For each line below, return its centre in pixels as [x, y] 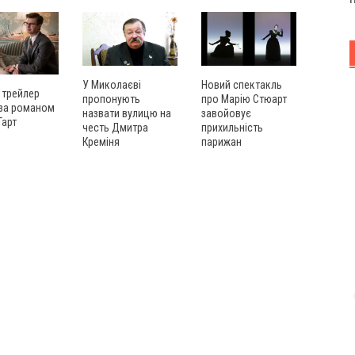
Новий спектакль [242, 84]
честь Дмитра [115, 127]
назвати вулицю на [127, 113]
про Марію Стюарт [244, 99]
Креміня [101, 141]
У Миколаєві [112, 84]
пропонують [111, 99]
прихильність [232, 127]
